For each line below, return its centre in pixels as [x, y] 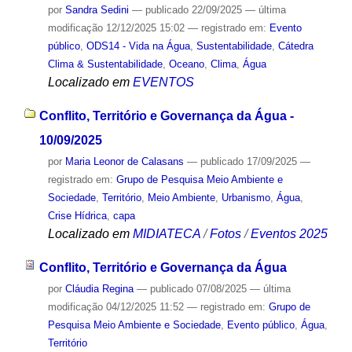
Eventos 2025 [289, 233]
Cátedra [295, 46]
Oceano [186, 64]
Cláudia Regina [99, 288]
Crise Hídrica [77, 215]
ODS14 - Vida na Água [138, 46]
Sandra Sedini [97, 10]
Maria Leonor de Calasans [124, 161]
